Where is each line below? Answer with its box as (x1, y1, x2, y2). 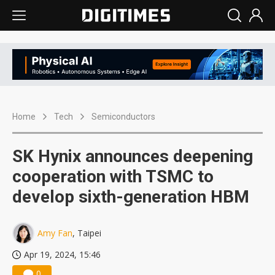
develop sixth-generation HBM (12, 187, 249, 207)
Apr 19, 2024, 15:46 (24, 249, 101, 261)
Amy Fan (37, 227, 72, 239)
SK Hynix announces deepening (12, 146, 253, 167)
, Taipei (72, 227, 101, 239)
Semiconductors (91, 112, 155, 122)
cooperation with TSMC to (12, 166, 214, 187)
